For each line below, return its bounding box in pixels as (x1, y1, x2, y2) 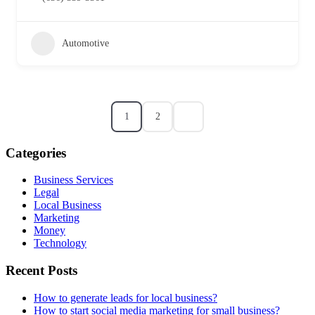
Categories (6, 145, 66, 160)
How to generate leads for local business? (34, 291, 217, 304)
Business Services (34, 174, 113, 186)
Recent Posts (6, 263, 77, 278)
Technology (34, 237, 86, 250)
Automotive (62, 37, 109, 49)
